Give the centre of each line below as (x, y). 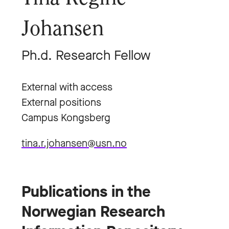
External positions (61, 102)
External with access (67, 87)
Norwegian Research (93, 212)
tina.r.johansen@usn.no (74, 143)
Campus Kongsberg (66, 118)
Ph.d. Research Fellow (86, 55)
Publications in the (86, 192)
